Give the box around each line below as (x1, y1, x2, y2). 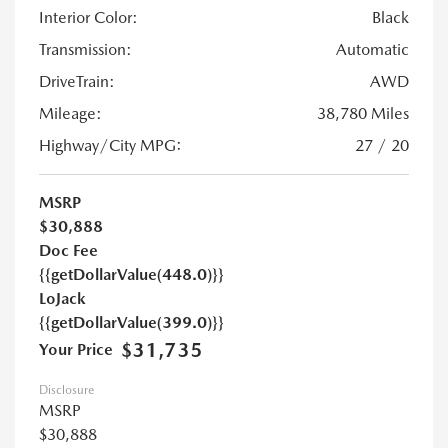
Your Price (39, 339, 113, 359)
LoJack (39, 288, 86, 308)
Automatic (336, 39, 409, 59)
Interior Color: (39, 7, 138, 27)
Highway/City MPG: (39, 135, 182, 155)
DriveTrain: (39, 71, 115, 91)
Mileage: (39, 103, 102, 123)
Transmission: (39, 39, 132, 59)
